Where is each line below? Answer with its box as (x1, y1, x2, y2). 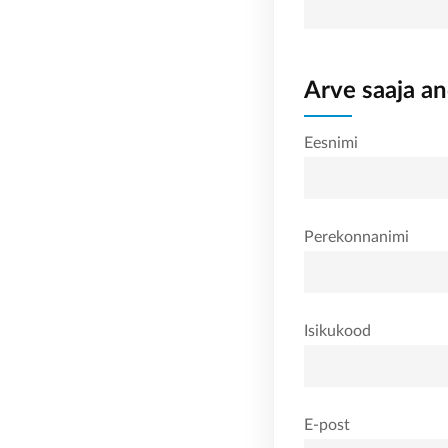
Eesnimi (304, 135, 358, 151)
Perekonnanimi (304, 229, 409, 245)
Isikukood (304, 323, 371, 339)
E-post (304, 417, 350, 433)
